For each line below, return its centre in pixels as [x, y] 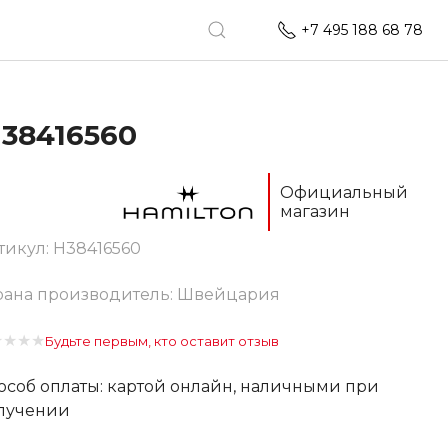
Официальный [343, 192]
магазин [314, 211]
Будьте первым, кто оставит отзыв [162, 340]
